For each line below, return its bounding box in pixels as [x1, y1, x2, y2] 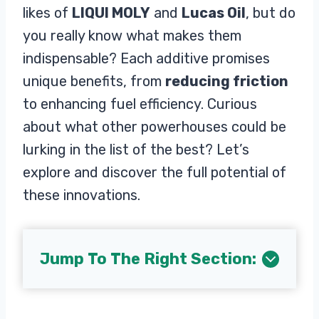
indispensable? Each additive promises [23, 50, 270, 67]
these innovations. [23, 187, 140, 204]
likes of [23, 4, 72, 21]
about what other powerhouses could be [23, 118, 286, 135]
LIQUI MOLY [72, 4, 150, 21]
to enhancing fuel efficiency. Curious [23, 95, 257, 113]
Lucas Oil [182, 4, 246, 21]
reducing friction [165, 73, 288, 90]
